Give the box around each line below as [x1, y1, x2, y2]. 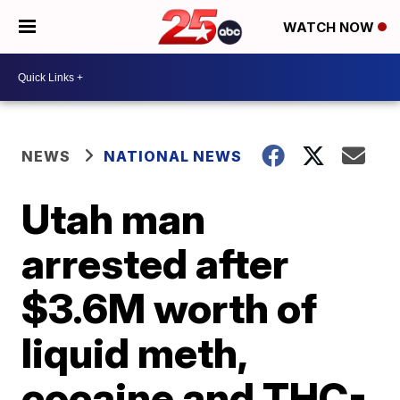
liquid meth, [21, 328, 247, 378]
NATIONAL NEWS [104, 147, 243, 165]
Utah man [21, 194, 206, 244]
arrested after [21, 238, 289, 288]
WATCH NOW [283, 19, 378, 37]
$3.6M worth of [21, 283, 318, 333]
